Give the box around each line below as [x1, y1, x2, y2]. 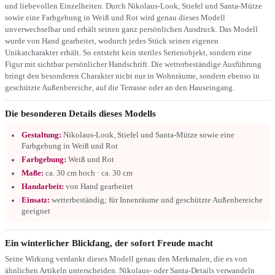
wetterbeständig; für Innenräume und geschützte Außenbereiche [50, 195, 263, 204]
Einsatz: [21, 195, 50, 204]
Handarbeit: [21, 182, 64, 191]
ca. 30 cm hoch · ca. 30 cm [44, 168, 133, 177]
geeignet [21, 206, 50, 215]
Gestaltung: [21, 130, 61, 139]
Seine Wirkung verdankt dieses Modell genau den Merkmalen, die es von [5, 254, 247, 263]
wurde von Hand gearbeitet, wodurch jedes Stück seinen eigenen [5, 36, 219, 45]
